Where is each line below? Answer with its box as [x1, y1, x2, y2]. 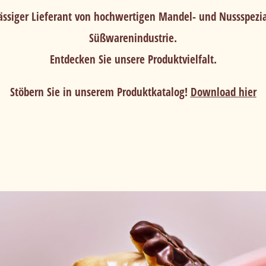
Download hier [190, 84, 256, 100]
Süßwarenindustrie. [89, 29, 177, 46]
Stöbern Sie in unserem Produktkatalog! [9, 84, 191, 100]
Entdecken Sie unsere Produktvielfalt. [49, 50, 217, 67]
